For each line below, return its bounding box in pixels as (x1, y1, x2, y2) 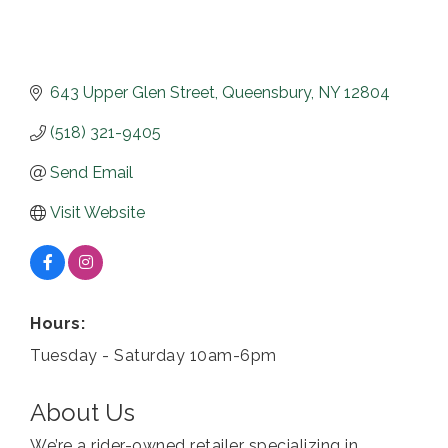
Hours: (30, 314, 85, 334)
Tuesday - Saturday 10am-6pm (30, 346, 277, 366)
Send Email (50, 163, 133, 183)
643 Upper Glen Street (50, 83, 215, 103)
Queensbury (222, 83, 311, 103)
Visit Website (50, 203, 145, 223)
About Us (30, 398, 135, 428)
